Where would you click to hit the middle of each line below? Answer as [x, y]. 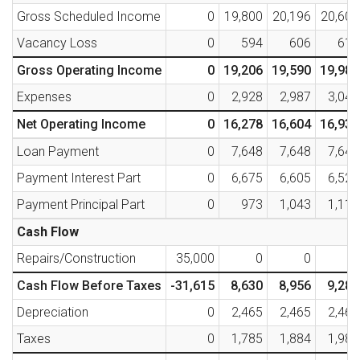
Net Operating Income [81, 125]
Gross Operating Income [89, 71]
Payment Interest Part [79, 178]
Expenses [44, 97]
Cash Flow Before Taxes [89, 286]
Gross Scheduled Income [89, 17]
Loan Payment [58, 152]
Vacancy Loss [57, 43]
